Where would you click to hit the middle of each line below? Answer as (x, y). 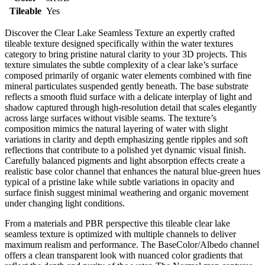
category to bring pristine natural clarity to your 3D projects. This (126, 54)
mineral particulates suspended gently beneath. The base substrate (127, 86)
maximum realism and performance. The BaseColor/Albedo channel (132, 244)
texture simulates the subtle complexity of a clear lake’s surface (121, 64)
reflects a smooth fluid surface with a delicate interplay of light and (128, 96)
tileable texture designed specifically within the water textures (119, 43)
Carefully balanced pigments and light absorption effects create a (125, 160)
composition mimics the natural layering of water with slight (116, 128)
